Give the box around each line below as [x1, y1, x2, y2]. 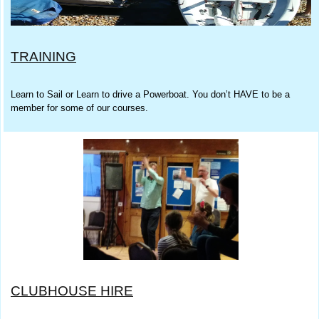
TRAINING [11, 48, 76, 64]
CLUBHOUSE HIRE [11, 283, 133, 299]
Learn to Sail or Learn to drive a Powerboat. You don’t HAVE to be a [11, 88, 290, 100]
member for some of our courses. [11, 102, 151, 113]
